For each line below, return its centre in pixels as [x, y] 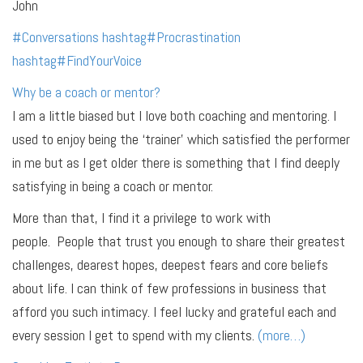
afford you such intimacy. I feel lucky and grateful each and [174, 311]
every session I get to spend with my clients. [135, 335]
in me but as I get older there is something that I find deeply [176, 162]
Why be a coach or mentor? [86, 92]
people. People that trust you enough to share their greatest [179, 241]
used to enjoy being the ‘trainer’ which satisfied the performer [181, 139]
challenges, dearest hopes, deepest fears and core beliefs [170, 264]
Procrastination [199, 36]
